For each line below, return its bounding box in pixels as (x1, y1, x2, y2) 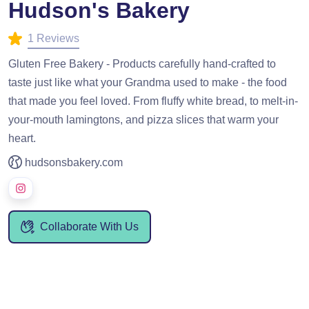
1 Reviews (28, 32, 79, 44)
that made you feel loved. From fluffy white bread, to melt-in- (8, 94, 298, 107)
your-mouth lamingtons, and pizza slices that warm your (8, 113, 279, 126)
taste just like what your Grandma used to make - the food (8, 76, 287, 88)
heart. (8, 132, 36, 144)
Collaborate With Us (40, 220, 139, 232)
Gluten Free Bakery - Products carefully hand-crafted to (8, 57, 276, 70)
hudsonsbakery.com (25, 156, 123, 168)
